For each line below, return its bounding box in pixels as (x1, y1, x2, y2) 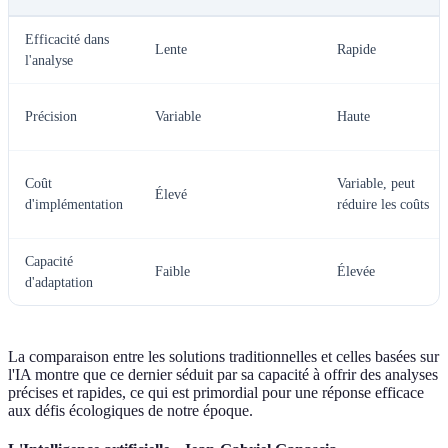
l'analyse (25, 53, 73, 69)
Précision (25, 109, 77, 125)
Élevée (337, 264, 375, 280)
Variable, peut (337, 176, 415, 192)
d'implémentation (25, 197, 123, 213)
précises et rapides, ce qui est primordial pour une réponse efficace (8, 384, 424, 402)
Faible (155, 264, 190, 280)
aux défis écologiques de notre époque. (8, 402, 253, 420)
